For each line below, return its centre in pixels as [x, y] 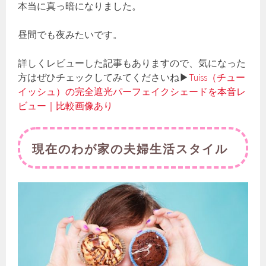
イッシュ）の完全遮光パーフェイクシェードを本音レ [132, 92]
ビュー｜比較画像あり [66, 106]
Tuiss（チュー [217, 77]
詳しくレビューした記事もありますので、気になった [132, 63]
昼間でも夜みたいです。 [70, 35]
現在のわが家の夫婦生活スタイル [130, 148]
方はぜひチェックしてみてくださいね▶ [104, 77]
